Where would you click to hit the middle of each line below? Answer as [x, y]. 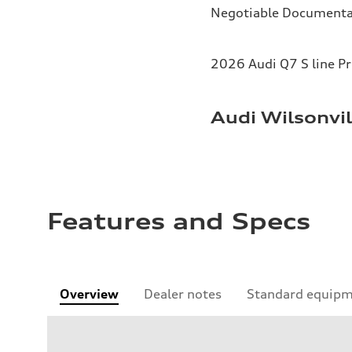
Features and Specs [179, 221]
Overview [89, 293]
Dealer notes [183, 293]
